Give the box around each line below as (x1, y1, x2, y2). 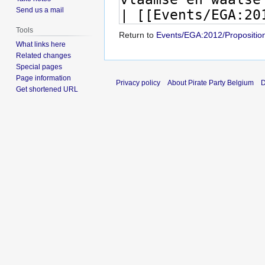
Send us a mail (16, 5, 64, 14)
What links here (16, 40, 66, 49)
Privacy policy (116, 78, 160, 87)
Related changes (16, 51, 72, 60)
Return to (119, 30, 156, 40)
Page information (16, 73, 72, 82)
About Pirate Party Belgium (167, 78, 254, 87)
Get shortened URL (16, 85, 79, 93)
